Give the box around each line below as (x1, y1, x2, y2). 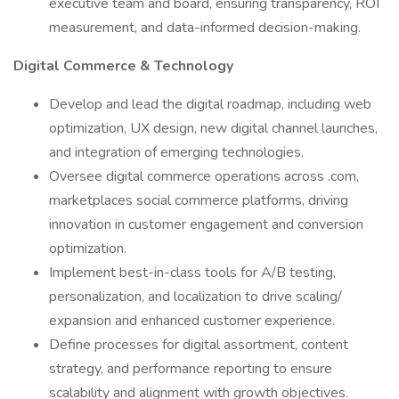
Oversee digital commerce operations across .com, (49, 167, 359, 186)
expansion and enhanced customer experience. (49, 311, 335, 330)
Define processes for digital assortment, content (49, 335, 348, 354)
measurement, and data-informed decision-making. (49, 18, 361, 37)
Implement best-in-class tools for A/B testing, (49, 263, 336, 282)
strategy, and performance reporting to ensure (49, 359, 332, 379)
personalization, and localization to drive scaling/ (49, 287, 342, 306)
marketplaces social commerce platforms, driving (49, 191, 348, 210)
